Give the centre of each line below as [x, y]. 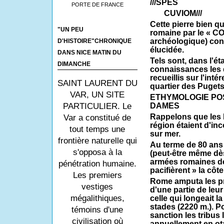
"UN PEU [70, 29]
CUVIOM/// [176, 13]
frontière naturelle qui [97, 141]
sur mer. [165, 134]
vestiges [97, 187]
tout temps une [97, 129]
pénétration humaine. [97, 164]
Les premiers [97, 175]
